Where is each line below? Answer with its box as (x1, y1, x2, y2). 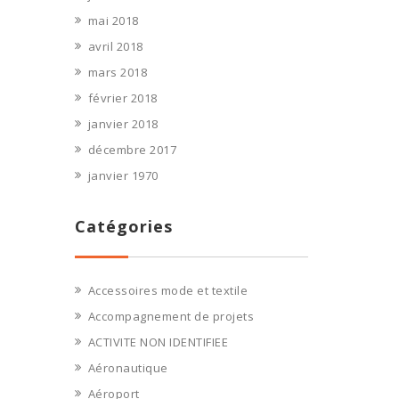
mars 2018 (87, 64, 147, 80)
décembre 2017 (87, 142, 176, 158)
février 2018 (87, 90, 158, 106)
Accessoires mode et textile (87, 282, 248, 298)
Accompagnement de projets (87, 308, 254, 324)
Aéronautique (87, 360, 168, 376)
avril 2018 (87, 38, 143, 54)
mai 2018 (87, 12, 139, 28)
